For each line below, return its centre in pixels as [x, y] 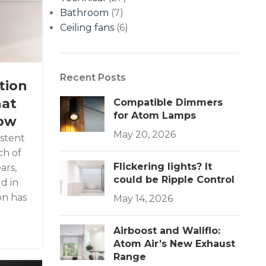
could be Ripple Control [174, 180]
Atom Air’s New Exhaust [175, 244]
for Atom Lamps [155, 115]
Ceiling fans [87, 28]
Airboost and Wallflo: [167, 231]
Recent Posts [93, 77]
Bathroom [85, 13]
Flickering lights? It [163, 167]
